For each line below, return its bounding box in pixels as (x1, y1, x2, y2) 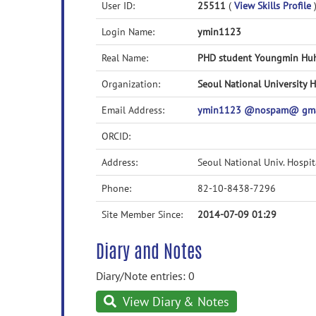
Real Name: (102, 51, 148, 64)
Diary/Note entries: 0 (96, 269, 195, 283)
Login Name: (102, 25, 154, 38)
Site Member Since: (102, 208, 183, 221)
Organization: (102, 78, 160, 90)
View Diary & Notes (120, 293, 230, 310)
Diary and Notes (96, 238, 202, 265)
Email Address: (102, 104, 164, 116)
